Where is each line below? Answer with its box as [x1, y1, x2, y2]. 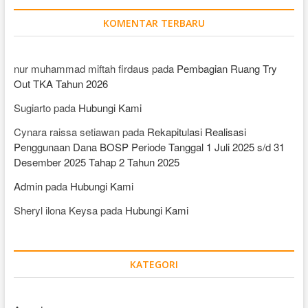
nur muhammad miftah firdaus [13, 61, 149, 76]
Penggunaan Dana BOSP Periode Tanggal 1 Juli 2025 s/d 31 [13, 140, 285, 154]
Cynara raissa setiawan [13, 124, 120, 139]
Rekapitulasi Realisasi [146, 124, 246, 139]
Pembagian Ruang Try [176, 61, 277, 76]
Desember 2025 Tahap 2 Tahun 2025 [13, 155, 179, 169]
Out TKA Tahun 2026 [13, 76, 108, 91]
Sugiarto [13, 100, 51, 115]
